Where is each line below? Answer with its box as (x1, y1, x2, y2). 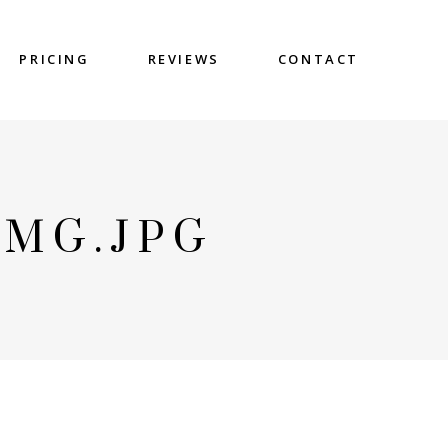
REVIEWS (147, 50, 220, 68)
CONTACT (277, 50, 359, 68)
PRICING (19, 50, 90, 68)
